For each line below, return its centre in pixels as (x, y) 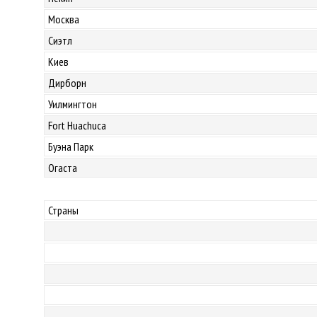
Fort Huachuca (77, 125)
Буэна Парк (71, 146)
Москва (64, 19)
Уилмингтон (73, 104)
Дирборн (67, 83)
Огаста (63, 168)
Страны (63, 210)
